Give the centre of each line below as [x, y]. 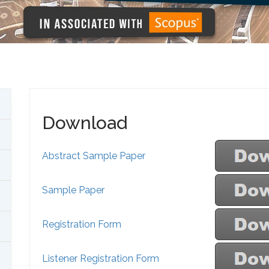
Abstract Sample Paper [94, 156]
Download [85, 123]
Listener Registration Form [101, 258]
